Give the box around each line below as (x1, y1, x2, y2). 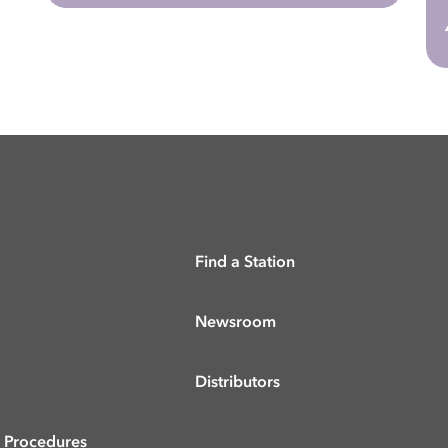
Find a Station (195, 255, 296, 272)
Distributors (195, 375, 281, 392)
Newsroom (195, 315, 277, 332)
